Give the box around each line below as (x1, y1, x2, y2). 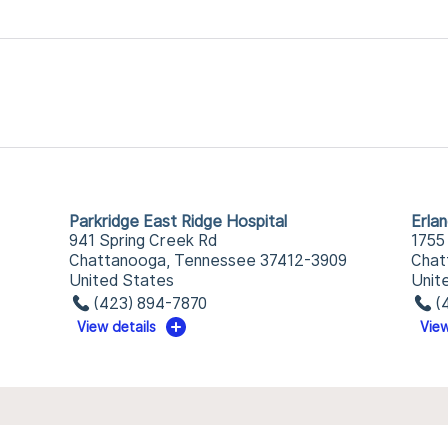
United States (68, 271, 174, 290)
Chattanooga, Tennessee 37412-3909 (68, 251, 347, 270)
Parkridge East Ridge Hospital (68, 212, 287, 231)
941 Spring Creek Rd (68, 231, 217, 250)
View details (77, 319, 157, 335)
